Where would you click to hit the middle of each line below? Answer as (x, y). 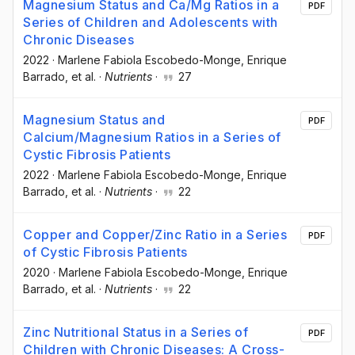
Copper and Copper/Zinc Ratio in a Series (155, 235)
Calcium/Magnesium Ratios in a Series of (152, 137)
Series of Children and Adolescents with (151, 22)
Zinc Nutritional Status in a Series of (136, 332)
